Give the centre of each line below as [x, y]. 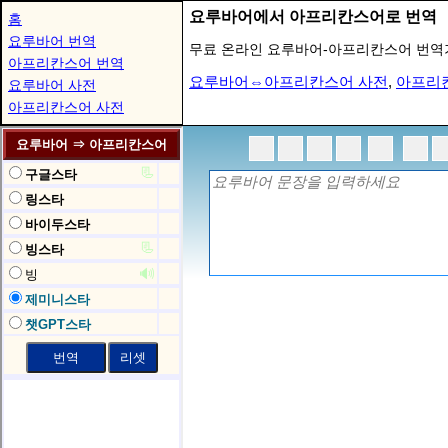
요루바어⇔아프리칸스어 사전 [288, 81]
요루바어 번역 [52, 41]
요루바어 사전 [52, 85]
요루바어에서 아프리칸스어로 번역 [313, 16]
